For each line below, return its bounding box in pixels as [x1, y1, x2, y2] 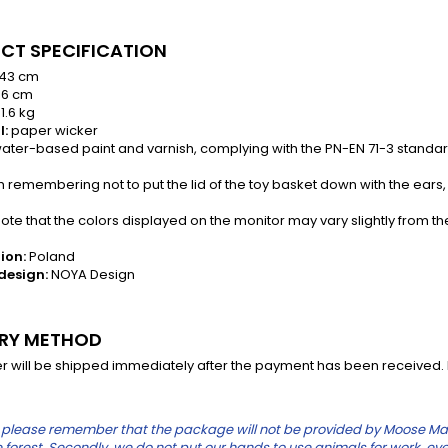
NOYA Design [51, 265, 135, 284]
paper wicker [8, 121, 98, 140]
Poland [29, 247, 75, 266]
